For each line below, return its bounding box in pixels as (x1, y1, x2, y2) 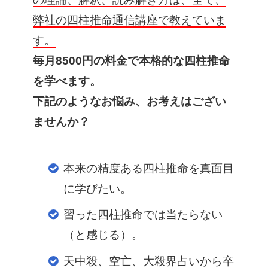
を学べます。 (33, 75, 101, 88)
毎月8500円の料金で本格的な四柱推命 (33, 54, 230, 68)
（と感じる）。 (63, 229, 143, 242)
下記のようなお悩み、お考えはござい (33, 95, 226, 108)
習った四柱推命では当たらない (63, 208, 223, 221)
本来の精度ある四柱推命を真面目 (63, 162, 234, 175)
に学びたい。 (63, 182, 132, 195)
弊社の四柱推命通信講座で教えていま (33, 14, 226, 27)
